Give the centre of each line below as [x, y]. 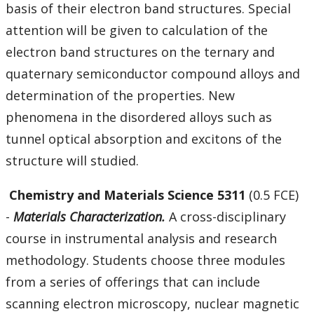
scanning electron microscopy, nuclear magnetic [152, 304]
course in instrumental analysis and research [141, 239]
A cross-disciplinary [227, 217]
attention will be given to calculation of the [137, 30]
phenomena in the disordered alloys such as [139, 117]
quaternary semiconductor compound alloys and [153, 74]
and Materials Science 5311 [161, 195]
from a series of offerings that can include [133, 282]
